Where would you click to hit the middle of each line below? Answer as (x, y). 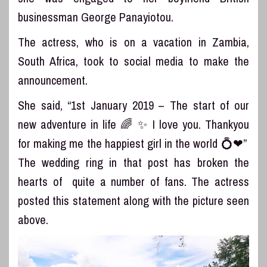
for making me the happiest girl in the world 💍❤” (133, 143)
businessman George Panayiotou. (96, 17)
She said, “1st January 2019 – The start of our (133, 105)
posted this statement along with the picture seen (133, 200)
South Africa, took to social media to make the (133, 61)
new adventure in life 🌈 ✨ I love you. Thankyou (133, 124)
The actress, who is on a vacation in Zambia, (133, 42)
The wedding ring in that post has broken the (133, 162)
